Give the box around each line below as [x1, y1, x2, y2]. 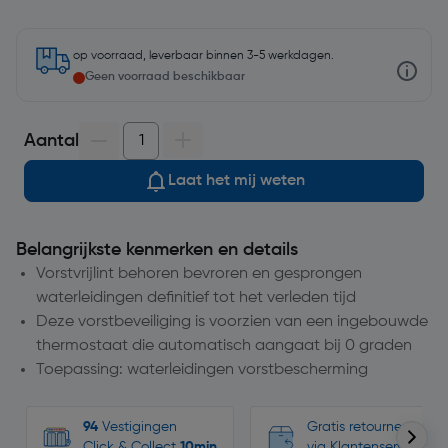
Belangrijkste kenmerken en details [16, 241, 298, 259]
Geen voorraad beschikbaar [85, 71, 245, 83]
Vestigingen [98, 420, 177, 434]
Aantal [24, 132, 79, 150]
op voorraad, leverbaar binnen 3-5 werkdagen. [73, 50, 334, 62]
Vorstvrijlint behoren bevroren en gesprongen [36, 266, 362, 282]
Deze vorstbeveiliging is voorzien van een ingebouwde [36, 314, 428, 330]
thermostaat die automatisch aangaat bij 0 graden [36, 338, 412, 354]
